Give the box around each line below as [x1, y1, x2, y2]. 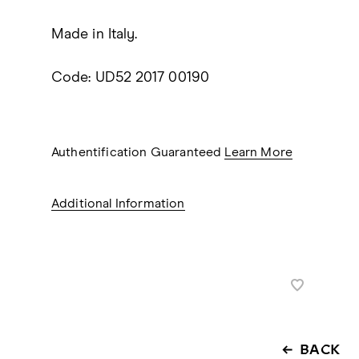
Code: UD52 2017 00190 [51, 71, 209, 85]
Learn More [224, 146, 293, 159]
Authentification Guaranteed [51, 146, 225, 159]
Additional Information [51, 197, 185, 210]
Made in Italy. [51, 27, 138, 42]
